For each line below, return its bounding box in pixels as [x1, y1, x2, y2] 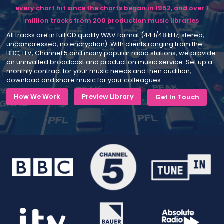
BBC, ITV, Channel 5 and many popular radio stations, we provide [6, 48, 216, 57]
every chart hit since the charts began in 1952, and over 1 [15, 3, 208, 12]
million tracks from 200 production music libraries [25, 16, 199, 25]
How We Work [14, 92, 61, 101]
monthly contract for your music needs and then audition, [6, 66, 191, 75]
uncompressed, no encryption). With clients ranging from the [6, 39, 202, 48]
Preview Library [81, 92, 134, 101]
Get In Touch [155, 92, 199, 101]
